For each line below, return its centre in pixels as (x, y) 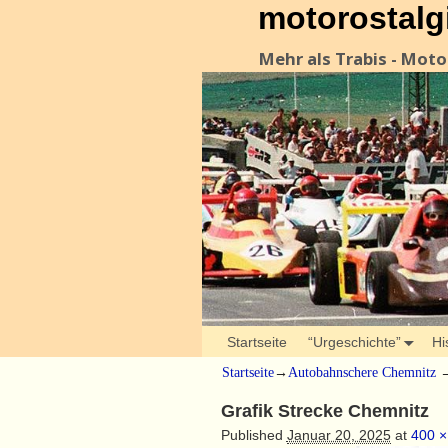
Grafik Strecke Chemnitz (324, 410)
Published (253, 434)
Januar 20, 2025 (338, 434)
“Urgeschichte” (354, 341)
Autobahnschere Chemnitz (362, 373)
